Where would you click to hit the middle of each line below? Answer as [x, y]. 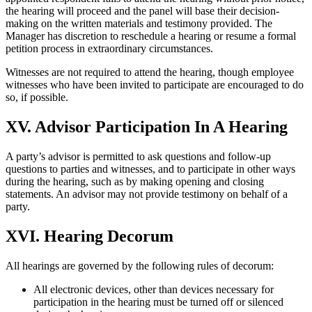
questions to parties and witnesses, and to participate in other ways [150, 169]
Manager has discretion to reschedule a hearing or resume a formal [151, 36]
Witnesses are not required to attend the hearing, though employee [150, 72]
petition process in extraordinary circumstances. [109, 49]
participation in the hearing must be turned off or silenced [158, 302]
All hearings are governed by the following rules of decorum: [140, 266]
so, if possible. [37, 97]
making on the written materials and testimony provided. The [139, 24]
